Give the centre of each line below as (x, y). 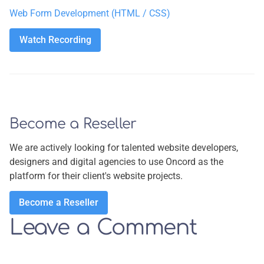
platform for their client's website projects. (97, 176)
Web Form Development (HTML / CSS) (90, 14)
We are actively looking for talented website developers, (124, 148)
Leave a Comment (103, 228)
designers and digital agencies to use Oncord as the (116, 162)
